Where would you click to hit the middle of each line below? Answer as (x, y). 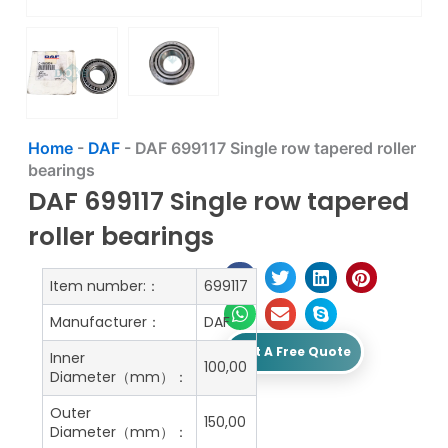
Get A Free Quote (294, 351)
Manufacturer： (105, 321)
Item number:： (104, 285)
